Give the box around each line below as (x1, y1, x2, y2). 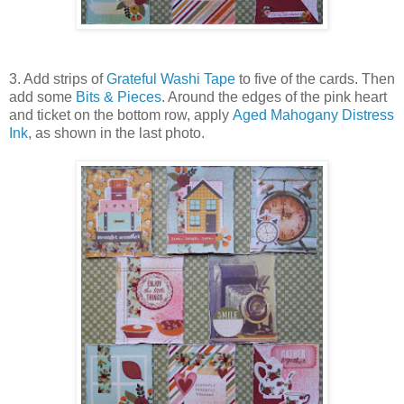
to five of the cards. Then (235, 71, 395, 87)
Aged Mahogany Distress (233, 107, 394, 124)
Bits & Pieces (76, 89, 161, 106)
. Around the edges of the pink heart (161, 89, 387, 106)
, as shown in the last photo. (28, 125, 205, 142)
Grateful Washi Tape (106, 71, 235, 87)
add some (9, 89, 76, 106)
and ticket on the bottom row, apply (9, 107, 233, 124)
